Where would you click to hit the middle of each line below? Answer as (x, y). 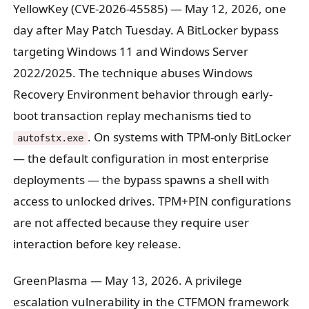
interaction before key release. (97, 244)
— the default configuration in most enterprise (141, 159)
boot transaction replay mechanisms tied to (132, 116)
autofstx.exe (50, 138)
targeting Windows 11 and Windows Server (130, 52)
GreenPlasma (50, 280)
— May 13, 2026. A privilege (165, 280)
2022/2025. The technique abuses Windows (132, 73)
